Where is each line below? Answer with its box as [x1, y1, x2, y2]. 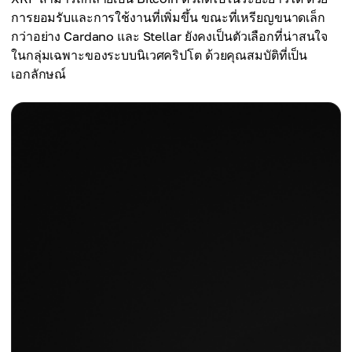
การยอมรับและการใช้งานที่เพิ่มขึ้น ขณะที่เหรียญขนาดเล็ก [11, 9, 325, 26]
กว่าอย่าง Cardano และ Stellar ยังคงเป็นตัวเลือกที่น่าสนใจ [11, 28, 328, 45]
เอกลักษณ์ [11, 66, 67, 82]
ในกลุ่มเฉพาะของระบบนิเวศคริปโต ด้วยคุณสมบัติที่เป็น [11, 47, 308, 64]
